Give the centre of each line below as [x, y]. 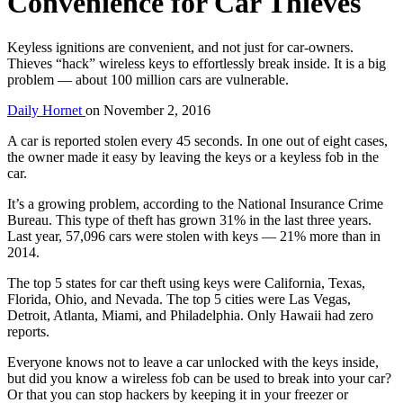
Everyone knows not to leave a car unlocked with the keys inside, [193, 362]
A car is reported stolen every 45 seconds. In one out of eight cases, [197, 140]
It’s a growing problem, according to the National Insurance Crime [195, 203]
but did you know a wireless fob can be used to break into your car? [199, 378]
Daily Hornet [46, 110]
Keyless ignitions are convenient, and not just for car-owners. [180, 47]
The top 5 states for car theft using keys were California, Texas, [186, 282]
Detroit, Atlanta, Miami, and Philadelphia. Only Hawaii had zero [190, 315]
